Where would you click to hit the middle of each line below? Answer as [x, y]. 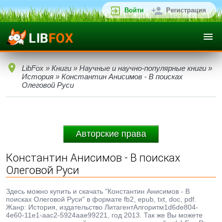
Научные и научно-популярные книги [143, 68]
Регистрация [186, 10]
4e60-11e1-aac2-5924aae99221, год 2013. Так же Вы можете [104, 215]
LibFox [33, 68]
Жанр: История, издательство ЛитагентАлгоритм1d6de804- [102, 207]
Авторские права [111, 134]
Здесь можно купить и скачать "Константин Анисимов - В [98, 191]
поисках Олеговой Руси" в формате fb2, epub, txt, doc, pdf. [101, 199]
